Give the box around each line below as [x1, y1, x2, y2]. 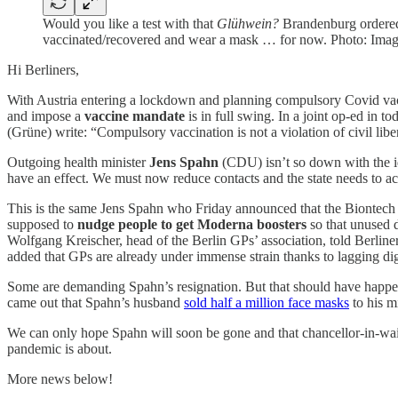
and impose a [7, 107, 84, 123]
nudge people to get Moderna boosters [77, 216, 306, 232]
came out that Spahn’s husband [7, 294, 184, 310]
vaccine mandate [84, 107, 185, 123]
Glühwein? [217, 15, 283, 31]
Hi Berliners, [7, 61, 79, 77]
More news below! [7, 370, 113, 386]
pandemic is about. [7, 340, 112, 356]
